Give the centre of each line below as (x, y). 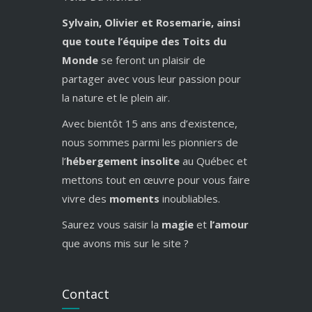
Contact (86, 294)
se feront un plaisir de (153, 60)
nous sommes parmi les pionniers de (150, 142)
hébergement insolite (123, 161)
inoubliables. (190, 198)
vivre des (86, 198)
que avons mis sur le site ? (125, 243)
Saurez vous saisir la (112, 224)
